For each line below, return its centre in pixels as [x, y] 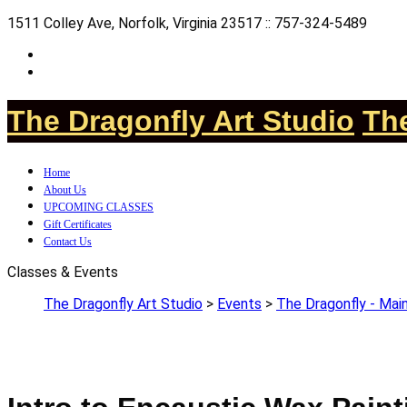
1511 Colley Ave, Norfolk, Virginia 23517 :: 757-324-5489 [187, 23]
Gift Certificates [78, 224]
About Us [65, 189]
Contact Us [68, 241]
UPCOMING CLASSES [99, 207]
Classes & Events [63, 272]
